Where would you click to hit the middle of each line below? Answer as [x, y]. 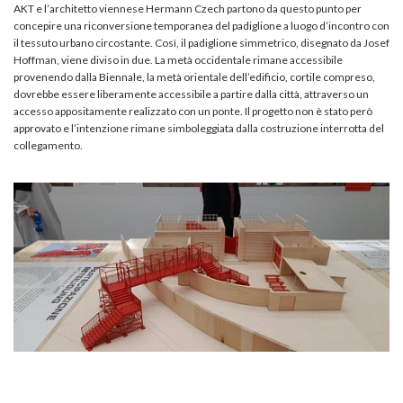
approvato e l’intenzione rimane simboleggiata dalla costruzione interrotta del [199, 128]
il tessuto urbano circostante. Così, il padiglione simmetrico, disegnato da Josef [201, 42]
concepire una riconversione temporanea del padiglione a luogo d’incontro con [201, 25]
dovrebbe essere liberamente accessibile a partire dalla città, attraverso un [191, 94]
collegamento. [48, 145]
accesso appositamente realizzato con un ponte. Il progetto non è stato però [193, 111]
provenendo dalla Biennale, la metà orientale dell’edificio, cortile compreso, [194, 76]
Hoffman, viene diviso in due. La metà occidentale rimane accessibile [178, 59]
